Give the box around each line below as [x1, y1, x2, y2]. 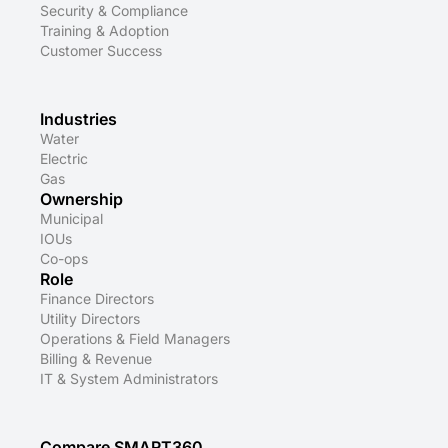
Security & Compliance [40, 2, 188, 20]
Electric [40, 150, 88, 168]
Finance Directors [40, 290, 154, 308]
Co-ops [40, 250, 88, 268]
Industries [40, 109, 117, 130]
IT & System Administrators [40, 370, 218, 388]
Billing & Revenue [40, 350, 152, 368]
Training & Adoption [40, 22, 169, 40]
